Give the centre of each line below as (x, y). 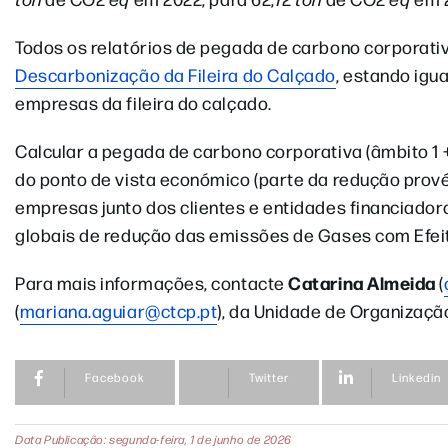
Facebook (115, 377)
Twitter (268, 377)
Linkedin (417, 377)
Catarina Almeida (362, 282)
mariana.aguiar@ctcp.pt (118, 310)
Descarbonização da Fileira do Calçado (175, 74)
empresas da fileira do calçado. (143, 102)
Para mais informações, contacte (152, 282)
